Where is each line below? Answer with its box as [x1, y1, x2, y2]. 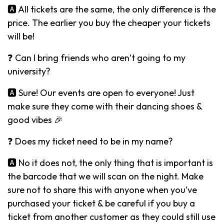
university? [7, 65, 50, 77]
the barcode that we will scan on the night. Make [7, 170, 203, 182]
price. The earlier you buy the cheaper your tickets [7, 16, 210, 28]
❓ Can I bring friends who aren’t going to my [7, 51, 185, 63]
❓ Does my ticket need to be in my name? [7, 135, 173, 147]
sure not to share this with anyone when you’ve [7, 183, 197, 195]
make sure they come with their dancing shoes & [7, 100, 202, 112]
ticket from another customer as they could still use [7, 210, 215, 222]
